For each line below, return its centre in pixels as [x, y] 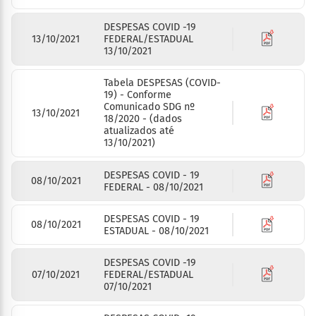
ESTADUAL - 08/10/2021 [157, 231]
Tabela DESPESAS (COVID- [163, 83]
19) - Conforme [138, 95]
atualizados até [139, 131]
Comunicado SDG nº [150, 107]
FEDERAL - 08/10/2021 [154, 187]
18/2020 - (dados [143, 119]
